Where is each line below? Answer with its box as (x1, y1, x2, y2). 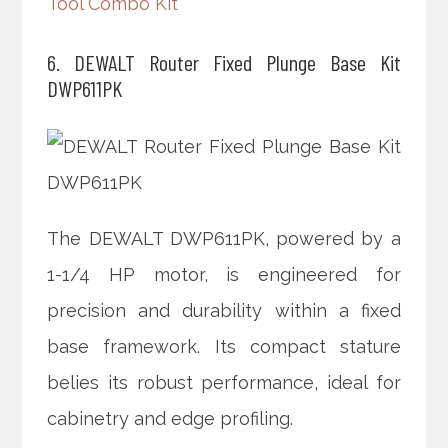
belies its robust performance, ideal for (47, 372, 401, 394)
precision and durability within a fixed (47, 300, 401, 322)
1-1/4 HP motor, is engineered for (47, 264, 401, 286)
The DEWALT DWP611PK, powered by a (47, 228, 401, 250)
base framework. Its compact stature (47, 336, 401, 358)
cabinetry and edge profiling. (47, 408, 294, 430)
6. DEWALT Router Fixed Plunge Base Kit (47, 49, 401, 76)
